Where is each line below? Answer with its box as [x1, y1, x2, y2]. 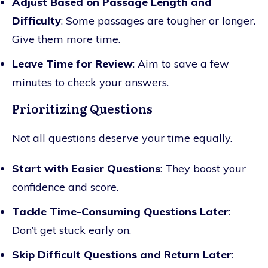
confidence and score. [12, 179, 118, 194]
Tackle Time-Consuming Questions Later [12, 204, 229, 218]
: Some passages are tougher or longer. [61, 13, 255, 28]
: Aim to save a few [133, 56, 229, 71]
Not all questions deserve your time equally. [12, 130, 232, 145]
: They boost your [160, 161, 246, 175]
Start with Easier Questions [12, 161, 160, 175]
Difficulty [12, 13, 61, 28]
